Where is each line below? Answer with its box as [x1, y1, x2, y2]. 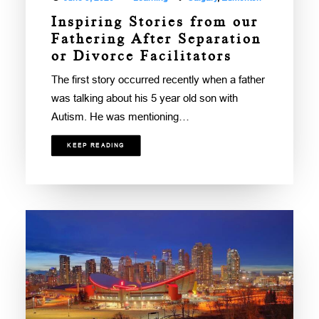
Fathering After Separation [51, 28, 261, 48]
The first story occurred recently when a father [51, 73, 265, 85]
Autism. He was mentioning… [51, 110, 189, 122]
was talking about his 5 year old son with [51, 92, 238, 104]
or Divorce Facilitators [51, 46, 232, 66]
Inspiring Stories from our [51, 11, 258, 31]
